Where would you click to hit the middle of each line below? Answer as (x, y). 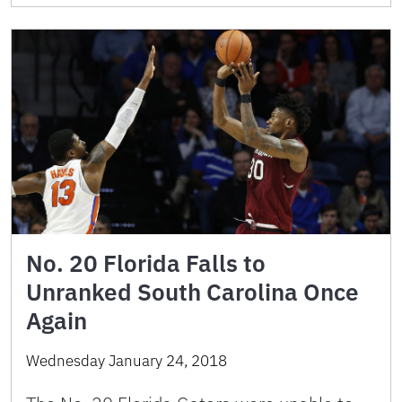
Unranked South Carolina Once (192, 292)
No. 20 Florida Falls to (146, 263)
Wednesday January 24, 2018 (127, 361)
